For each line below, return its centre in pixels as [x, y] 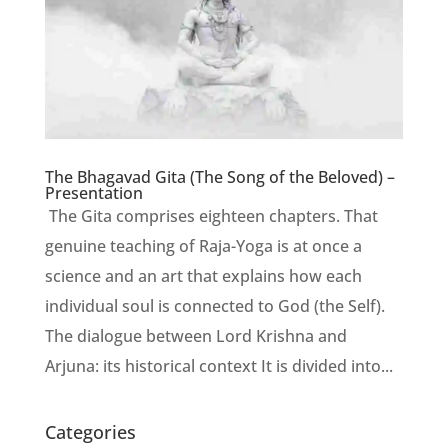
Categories [90, 431]
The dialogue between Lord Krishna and [195, 335]
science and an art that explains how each [203, 275]
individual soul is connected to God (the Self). [214, 305]
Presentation [93, 192]
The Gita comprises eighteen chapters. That [211, 215]
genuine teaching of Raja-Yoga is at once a [203, 245]
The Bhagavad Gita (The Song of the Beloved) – [219, 176]
